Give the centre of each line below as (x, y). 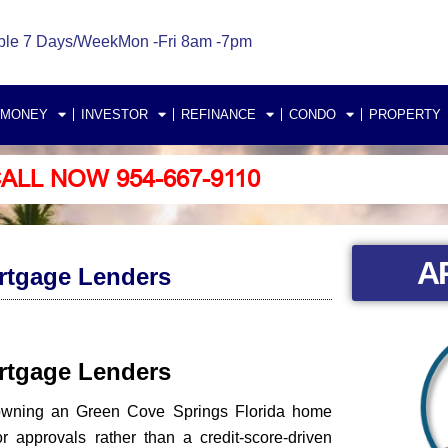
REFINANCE (218, 114)
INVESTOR (114, 114)
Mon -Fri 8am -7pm (184, 42)
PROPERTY (405, 114)
